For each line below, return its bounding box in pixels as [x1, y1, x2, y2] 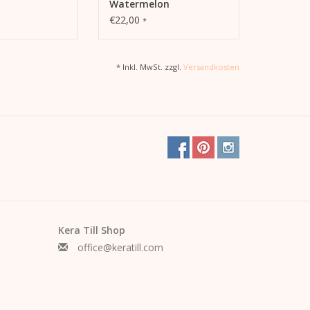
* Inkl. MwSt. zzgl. [116, 61, 183, 72]
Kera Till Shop [57, 223, 125, 237]
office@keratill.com [77, 240, 163, 254]
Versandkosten [183, 61, 239, 72]
